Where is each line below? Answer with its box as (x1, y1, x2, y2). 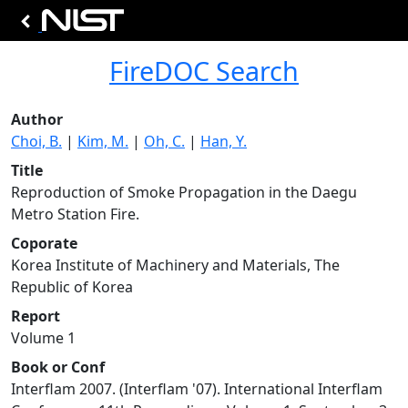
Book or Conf (11, 357, 105, 377)
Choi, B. (11, 131, 62, 151)
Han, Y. (200, 131, 247, 151)
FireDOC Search (109, 53, 299, 88)
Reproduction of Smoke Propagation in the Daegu (11, 182, 357, 202)
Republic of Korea (11, 277, 133, 297)
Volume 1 (11, 328, 76, 348)
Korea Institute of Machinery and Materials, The (11, 255, 340, 275)
